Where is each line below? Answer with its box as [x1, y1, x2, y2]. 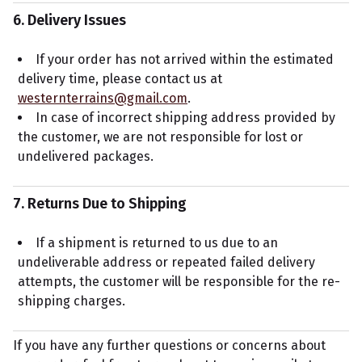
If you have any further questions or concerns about [13, 338, 326, 353]
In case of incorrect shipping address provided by [36, 110, 335, 125]
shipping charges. [18, 293, 125, 309]
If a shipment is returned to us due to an [36, 235, 278, 250]
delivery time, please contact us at [18, 71, 222, 86]
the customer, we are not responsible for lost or [18, 129, 303, 145]
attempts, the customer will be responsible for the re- [18, 274, 340, 289]
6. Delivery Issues [13, 11, 126, 29]
